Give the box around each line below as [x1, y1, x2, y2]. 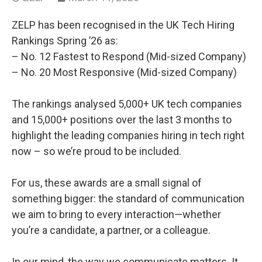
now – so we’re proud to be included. [12, 145, 181, 158]
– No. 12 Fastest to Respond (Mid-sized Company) [12, 50, 246, 63]
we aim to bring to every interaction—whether [12, 208, 221, 221]
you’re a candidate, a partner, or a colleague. [12, 224, 211, 237]
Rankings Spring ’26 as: [12, 35, 118, 47]
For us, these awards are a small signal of [12, 177, 202, 189]
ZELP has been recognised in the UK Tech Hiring [12, 19, 235, 32]
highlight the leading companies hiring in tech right [12, 129, 244, 142]
